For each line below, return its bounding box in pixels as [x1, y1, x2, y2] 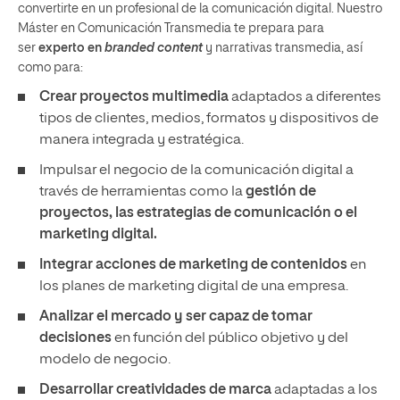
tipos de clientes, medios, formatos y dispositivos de [39, 111, 379, 126]
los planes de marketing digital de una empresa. [39, 279, 348, 294]
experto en [38, 41, 104, 54]
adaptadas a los [271, 382, 378, 397]
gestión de [246, 184, 316, 199]
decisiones [39, 330, 112, 346]
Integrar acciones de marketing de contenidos [39, 257, 347, 272]
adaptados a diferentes [229, 89, 381, 104]
